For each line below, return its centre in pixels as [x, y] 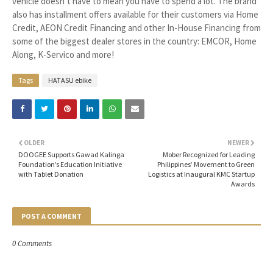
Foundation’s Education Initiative [70, 164]
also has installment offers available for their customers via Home [135, 14]
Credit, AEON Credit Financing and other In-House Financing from [136, 27]
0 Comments [32, 243]
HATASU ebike [70, 80]
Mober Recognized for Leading [209, 154]
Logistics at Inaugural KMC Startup [201, 174]
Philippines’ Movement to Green [206, 164]
